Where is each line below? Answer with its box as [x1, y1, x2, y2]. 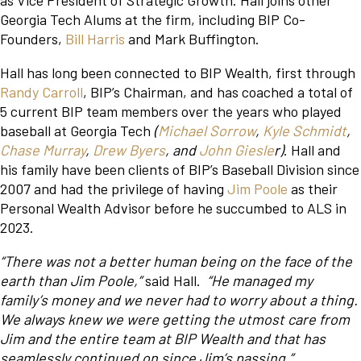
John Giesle [199, 141, 274, 160]
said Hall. [145, 272, 207, 290]
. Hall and [284, 141, 341, 160]
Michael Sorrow [158, 122, 255, 140]
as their [288, 180, 338, 198]
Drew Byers [93, 141, 165, 160]
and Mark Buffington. [125, 30, 259, 48]
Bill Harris [65, 30, 125, 48]
